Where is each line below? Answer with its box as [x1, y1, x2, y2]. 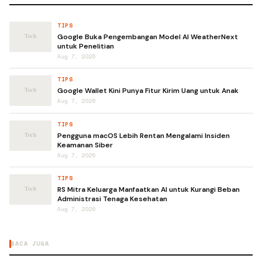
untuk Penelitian [57, 42, 114, 51]
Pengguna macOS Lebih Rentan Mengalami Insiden [57, 131, 230, 140]
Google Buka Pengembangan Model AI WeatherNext [57, 32, 238, 42]
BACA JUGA [11, 239, 49, 248]
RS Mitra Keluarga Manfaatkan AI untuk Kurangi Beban [57, 185, 240, 194]
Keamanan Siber [57, 140, 113, 150]
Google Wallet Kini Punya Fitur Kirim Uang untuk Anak [57, 86, 239, 95]
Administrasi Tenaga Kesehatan [57, 194, 167, 204]
